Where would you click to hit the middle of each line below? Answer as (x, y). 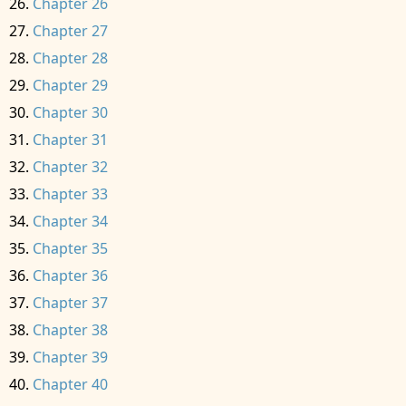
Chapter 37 (70, 303)
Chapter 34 (70, 221)
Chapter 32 (70, 167)
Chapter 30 (70, 112)
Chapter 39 (70, 357)
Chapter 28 (70, 58)
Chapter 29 (70, 85)
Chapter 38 (70, 330)
